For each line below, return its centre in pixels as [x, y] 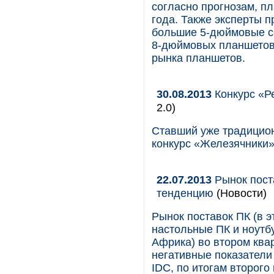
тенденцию [185, 193]
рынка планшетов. [198, 58]
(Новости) [240, 193]
